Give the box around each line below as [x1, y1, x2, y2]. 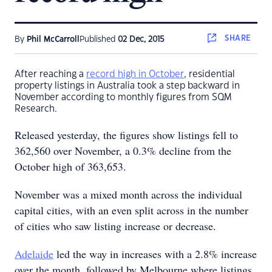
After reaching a [15, 70, 86, 79]
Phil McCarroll [27, 36, 80, 43]
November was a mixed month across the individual [15, 187, 242, 202]
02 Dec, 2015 [118, 36, 165, 43]
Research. [15, 104, 57, 114]
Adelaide [15, 246, 53, 261]
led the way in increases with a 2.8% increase [53, 246, 257, 261]
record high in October [86, 70, 184, 79]
